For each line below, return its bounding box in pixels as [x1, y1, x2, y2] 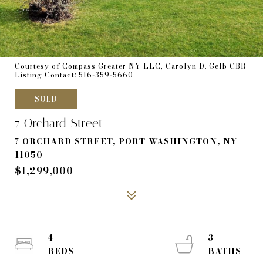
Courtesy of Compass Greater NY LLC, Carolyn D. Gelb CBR [15, 60, 246, 72]
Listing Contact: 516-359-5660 [15, 69, 136, 80]
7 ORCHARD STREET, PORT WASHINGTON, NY [15, 135, 237, 148]
